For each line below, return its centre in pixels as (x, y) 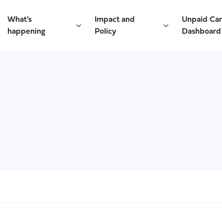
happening (26, 32)
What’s (19, 20)
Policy (105, 32)
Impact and (114, 20)
